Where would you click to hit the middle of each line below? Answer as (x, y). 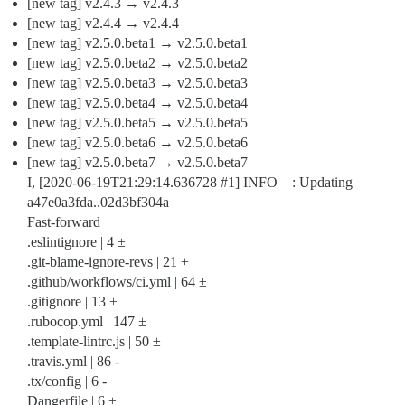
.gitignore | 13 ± (72, 301)
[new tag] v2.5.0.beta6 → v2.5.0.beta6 (137, 142)
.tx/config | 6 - (67, 381)
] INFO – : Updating (294, 182)
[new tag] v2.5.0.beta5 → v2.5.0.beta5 (137, 122)
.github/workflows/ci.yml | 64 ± (117, 282)
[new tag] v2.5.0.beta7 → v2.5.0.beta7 (137, 162)
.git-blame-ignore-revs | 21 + (108, 262)
